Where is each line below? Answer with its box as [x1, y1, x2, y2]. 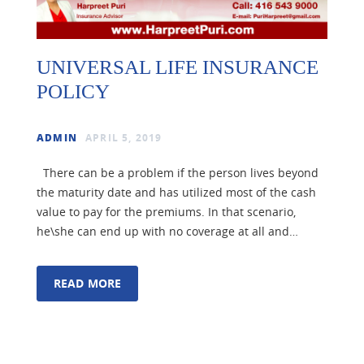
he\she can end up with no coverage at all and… [37, 223, 298, 240]
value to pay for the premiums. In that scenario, [37, 204, 296, 220]
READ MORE [54, 275, 122, 292]
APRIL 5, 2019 [85, 131, 162, 145]
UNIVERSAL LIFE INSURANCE [37, 56, 318, 79]
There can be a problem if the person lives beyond [37, 165, 318, 181]
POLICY [37, 80, 110, 103]
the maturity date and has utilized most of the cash [37, 184, 316, 201]
